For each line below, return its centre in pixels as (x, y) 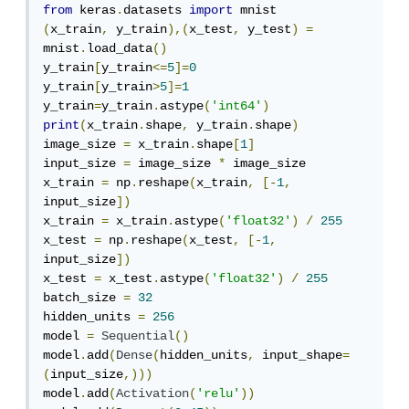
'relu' (222, 394)
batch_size (87, 298)
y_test (269, 30)
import (215, 10)
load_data (123, 49)
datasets (160, 10)
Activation (156, 394)
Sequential (142, 336)
